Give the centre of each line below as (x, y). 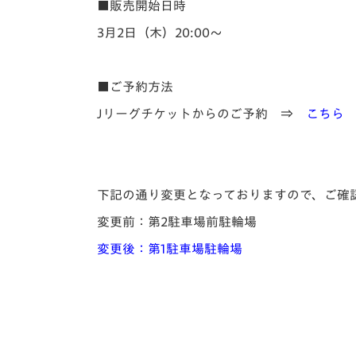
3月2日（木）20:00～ (160, 33)
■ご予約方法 (135, 87)
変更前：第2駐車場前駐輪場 (177, 222)
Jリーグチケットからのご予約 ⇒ (201, 114)
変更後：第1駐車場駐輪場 (170, 249)
